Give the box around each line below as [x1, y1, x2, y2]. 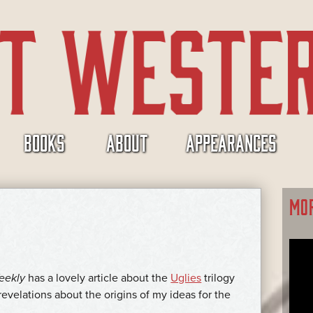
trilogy [201, 270, 235, 285]
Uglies [170, 270, 202, 285]
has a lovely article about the [25, 270, 171, 285]
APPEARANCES [185, 129, 277, 155]
